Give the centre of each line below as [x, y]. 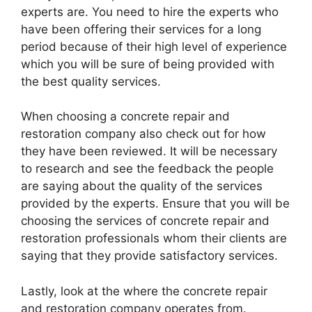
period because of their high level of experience [154, 46]
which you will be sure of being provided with [148, 64]
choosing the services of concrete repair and [145, 221]
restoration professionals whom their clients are [154, 238]
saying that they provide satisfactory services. [149, 256]
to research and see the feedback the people [147, 169]
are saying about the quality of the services [142, 186]
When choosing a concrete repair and [125, 116]
